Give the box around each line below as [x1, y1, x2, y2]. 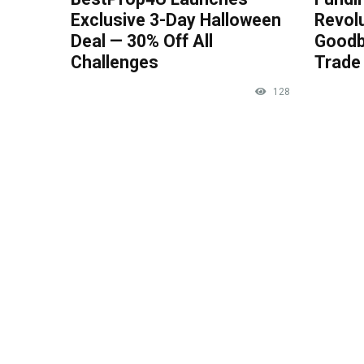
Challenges [71, 51, 158, 72]
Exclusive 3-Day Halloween [71, 9, 281, 30]
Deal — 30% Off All [71, 30, 213, 51]
